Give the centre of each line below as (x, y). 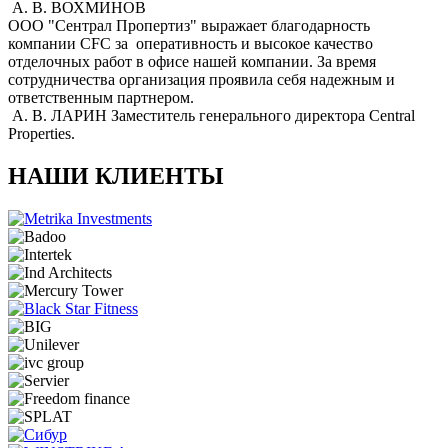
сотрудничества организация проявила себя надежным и (201, 79)
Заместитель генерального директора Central (263, 115)
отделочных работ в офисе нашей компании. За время (192, 61)
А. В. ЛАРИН (59, 115)
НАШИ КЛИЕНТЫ (116, 175)
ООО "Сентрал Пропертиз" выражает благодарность (189, 25)
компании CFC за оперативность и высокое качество (190, 43)
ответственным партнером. (101, 97)
